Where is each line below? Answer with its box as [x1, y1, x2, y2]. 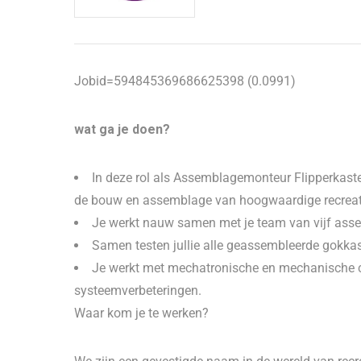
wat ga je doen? [74, 122, 170, 137]
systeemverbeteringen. [74, 283, 201, 298]
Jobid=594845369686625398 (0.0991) [74, 73, 296, 89]
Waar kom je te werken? [74, 305, 209, 321]
